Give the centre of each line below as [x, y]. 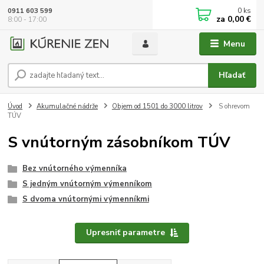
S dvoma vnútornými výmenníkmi [85, 199]
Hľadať [232, 75]
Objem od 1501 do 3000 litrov [157, 106]
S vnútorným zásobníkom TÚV [119, 142]
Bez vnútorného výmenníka [74, 169]
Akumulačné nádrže [67, 106]
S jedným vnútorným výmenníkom [87, 184]
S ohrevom [233, 106]
